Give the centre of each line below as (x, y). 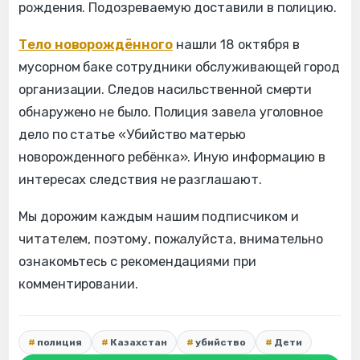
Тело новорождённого (96, 44)
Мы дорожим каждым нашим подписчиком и (159, 216)
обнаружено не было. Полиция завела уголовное (171, 112)
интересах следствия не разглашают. (140, 179)
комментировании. (78, 284)
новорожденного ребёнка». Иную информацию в (172, 157)
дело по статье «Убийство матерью (132, 134)
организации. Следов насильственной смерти (166, 89)
